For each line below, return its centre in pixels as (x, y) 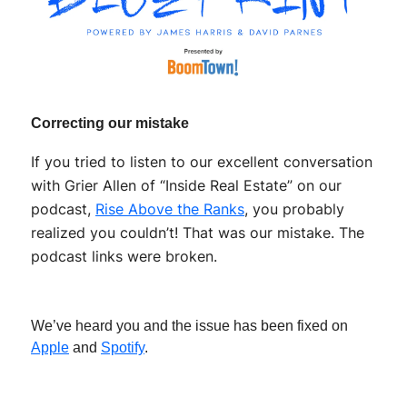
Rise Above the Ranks (170, 208)
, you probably (294, 208)
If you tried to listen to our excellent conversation (202, 161)
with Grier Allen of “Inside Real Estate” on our (186, 185)
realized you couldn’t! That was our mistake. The (198, 232)
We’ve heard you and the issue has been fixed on (189, 325)
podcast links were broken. (124, 256)
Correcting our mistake (110, 124)
